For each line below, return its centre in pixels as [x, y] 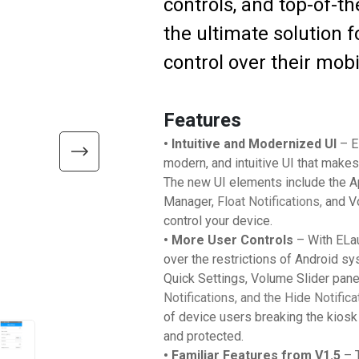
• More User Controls [228, 240]
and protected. [204, 336]
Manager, [190, 202]
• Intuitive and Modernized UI [252, 144]
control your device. [218, 221]
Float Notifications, [271, 202]
